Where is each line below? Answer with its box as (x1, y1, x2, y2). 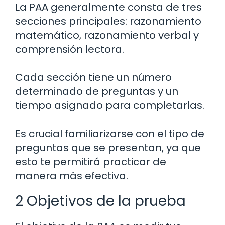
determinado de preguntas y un (15, 84, 178, 99)
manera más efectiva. (15, 169, 128, 183)
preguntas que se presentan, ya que (15, 141, 201, 155)
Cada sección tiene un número (15, 70, 172, 85)
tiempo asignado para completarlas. (15, 98, 204, 113)
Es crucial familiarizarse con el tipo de (15, 127, 204, 141)
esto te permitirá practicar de (15, 155, 166, 169)
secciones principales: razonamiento (15, 14, 201, 29)
